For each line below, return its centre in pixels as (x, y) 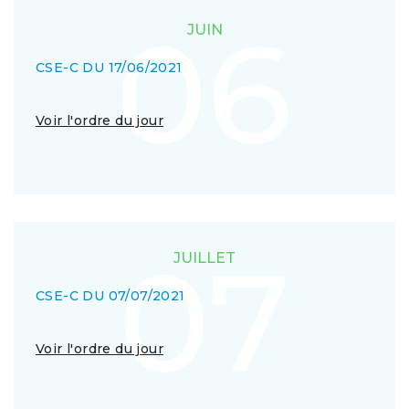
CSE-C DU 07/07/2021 (110, 296)
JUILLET (204, 258)
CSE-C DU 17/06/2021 (109, 68)
